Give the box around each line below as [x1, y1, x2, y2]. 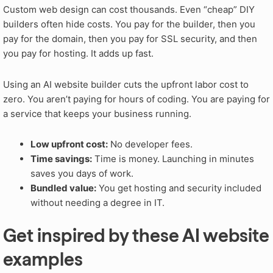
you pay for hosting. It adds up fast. [3, 48, 154, 60]
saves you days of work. [30, 167, 133, 179]
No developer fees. [108, 138, 193, 150]
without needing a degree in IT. [30, 196, 165, 208]
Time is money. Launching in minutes [92, 152, 254, 165]
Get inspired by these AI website [3, 224, 269, 247]
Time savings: [30, 152, 92, 165]
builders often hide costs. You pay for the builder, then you [3, 18, 255, 30]
